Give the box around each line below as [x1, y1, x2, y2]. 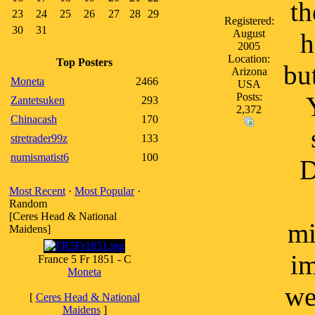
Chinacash [11, 113, 57, 125]
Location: [228, 53, 270, 65]
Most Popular [75, 185, 134, 197]
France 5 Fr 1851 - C [37, 253, 131, 265]
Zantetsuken [11, 94, 65, 106]
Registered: [224, 15, 274, 27]
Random [9, 198, 47, 210]
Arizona [231, 65, 267, 77]
